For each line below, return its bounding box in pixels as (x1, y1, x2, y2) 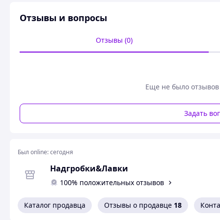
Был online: (18, 148, 49, 156)
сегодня (50, 148, 73, 156)
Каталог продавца (24, 200, 85, 210)
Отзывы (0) (96, 35, 133, 45)
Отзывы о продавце (104, 200, 172, 210)
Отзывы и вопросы (20, 12, 107, 24)
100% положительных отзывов (60, 178, 164, 188)
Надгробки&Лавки (50, 163, 128, 174)
